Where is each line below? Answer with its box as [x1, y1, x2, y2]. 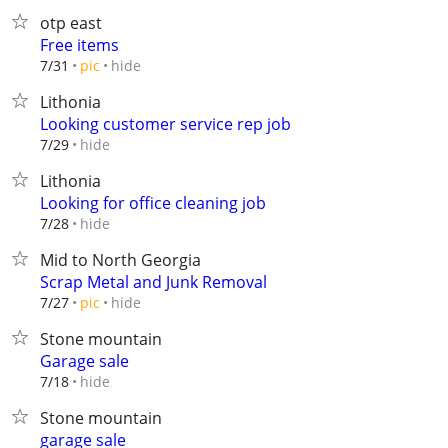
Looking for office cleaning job [40, 192, 266, 214]
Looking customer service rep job [40, 113, 291, 135]
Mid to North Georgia [40, 249, 201, 271]
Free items [40, 34, 119, 56]
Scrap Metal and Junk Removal [40, 271, 267, 293]
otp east [40, 12, 102, 34]
